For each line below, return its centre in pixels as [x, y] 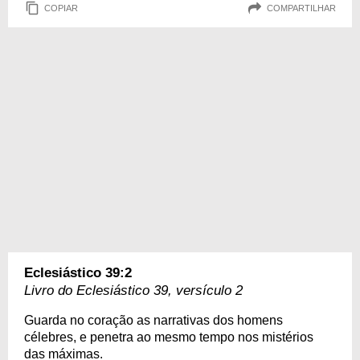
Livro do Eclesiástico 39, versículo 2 [133, 290]
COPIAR [61, 8]
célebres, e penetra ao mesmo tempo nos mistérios [169, 337]
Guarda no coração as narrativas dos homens [153, 320]
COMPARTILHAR [301, 8]
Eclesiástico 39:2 [78, 273]
